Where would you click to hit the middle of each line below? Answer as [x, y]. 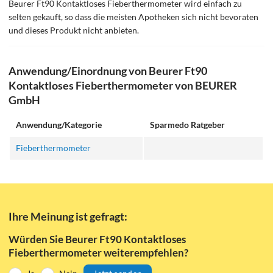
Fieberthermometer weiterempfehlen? [99, 252]
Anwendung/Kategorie [59, 124]
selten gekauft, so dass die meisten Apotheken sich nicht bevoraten [134, 17]
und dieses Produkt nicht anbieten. [74, 30]
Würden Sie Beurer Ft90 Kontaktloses [97, 239]
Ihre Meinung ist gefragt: [68, 217]
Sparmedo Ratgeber [188, 124]
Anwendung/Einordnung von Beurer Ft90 [108, 70]
